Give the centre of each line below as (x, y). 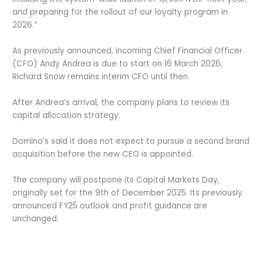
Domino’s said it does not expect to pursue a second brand (131, 141)
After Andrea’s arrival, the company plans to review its (121, 103)
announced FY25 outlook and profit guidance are (110, 205)
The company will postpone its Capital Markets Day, (116, 180)
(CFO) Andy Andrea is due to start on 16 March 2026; (118, 64)
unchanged (35, 218)
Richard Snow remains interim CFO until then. (101, 77)
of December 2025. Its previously (176, 193)
